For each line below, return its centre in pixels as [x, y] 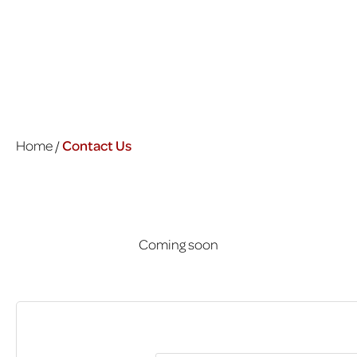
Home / [39, 145]
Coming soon [178, 244]
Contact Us [97, 145]
